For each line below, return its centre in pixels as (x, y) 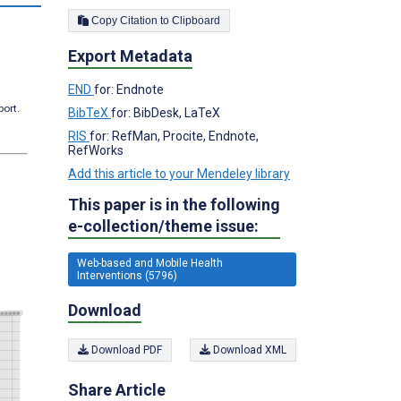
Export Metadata (130, 55)
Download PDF (125, 350)
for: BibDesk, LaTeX (166, 112)
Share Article (117, 390)
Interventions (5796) (127, 275)
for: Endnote (129, 89)
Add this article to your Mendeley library (179, 173)
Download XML (248, 350)
